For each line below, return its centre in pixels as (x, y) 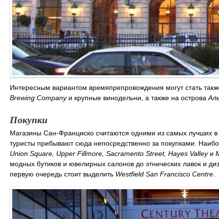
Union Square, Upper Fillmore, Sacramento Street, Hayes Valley (110, 154)
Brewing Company (38, 98)
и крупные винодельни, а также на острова (137, 98)
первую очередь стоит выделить (63, 174)
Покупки (29, 120)
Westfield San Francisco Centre (164, 174)
